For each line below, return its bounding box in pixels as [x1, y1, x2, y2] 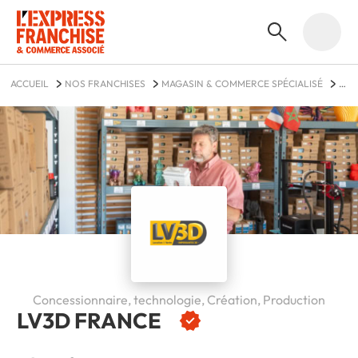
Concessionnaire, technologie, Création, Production [33, 291, 325, 308]
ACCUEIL [10, 78, 49, 90]
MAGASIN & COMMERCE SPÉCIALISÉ [161, 78, 323, 90]
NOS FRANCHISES [64, 78, 145, 90]
